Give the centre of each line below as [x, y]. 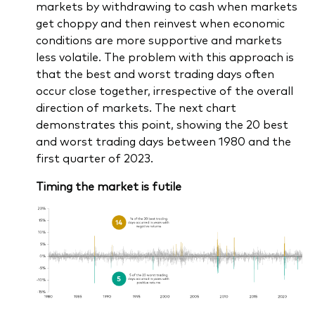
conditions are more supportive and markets [159, 40]
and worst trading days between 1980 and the [163, 141]
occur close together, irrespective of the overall [164, 90]
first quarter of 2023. [94, 158]
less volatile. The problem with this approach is [165, 57]
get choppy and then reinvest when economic [160, 23]
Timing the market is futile [108, 186]
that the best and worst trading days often [155, 73]
